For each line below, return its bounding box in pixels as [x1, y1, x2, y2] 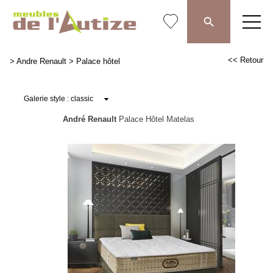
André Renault [62, 115, 116, 124]
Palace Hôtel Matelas [116, 115, 194, 124]
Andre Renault [16, 57, 66, 66]
